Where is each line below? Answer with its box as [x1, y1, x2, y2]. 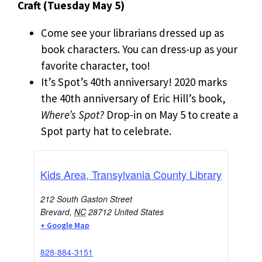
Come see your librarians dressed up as [41, 25, 224, 40]
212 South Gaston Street [40, 192, 132, 205]
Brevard [40, 205, 70, 218]
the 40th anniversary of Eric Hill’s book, [41, 91, 226, 105]
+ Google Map [40, 219, 89, 230]
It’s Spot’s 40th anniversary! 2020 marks [41, 74, 227, 89]
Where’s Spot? [41, 107, 104, 122]
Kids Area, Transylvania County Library [40, 166, 222, 182]
